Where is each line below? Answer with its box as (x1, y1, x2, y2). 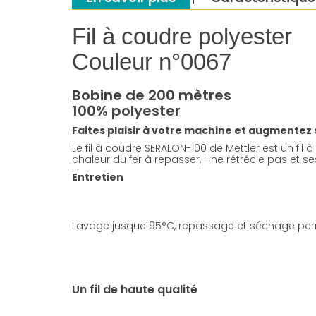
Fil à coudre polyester (72, 23, 292, 50)
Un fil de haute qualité (72, 281, 197, 298)
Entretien (72, 170, 123, 185)
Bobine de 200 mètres (72, 85, 231, 106)
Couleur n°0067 (72, 49, 231, 75)
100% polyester (72, 101, 181, 121)
